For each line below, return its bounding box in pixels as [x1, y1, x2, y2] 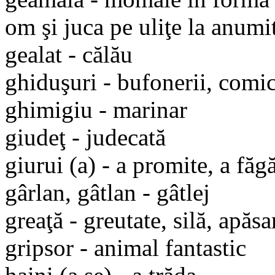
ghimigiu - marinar [5, 96, 187, 123]
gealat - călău [5, 41, 133, 68]
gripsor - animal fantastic [5, 234, 246, 261]
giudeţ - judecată [5, 123, 166, 150]
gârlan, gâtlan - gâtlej [5, 179, 210, 206]
